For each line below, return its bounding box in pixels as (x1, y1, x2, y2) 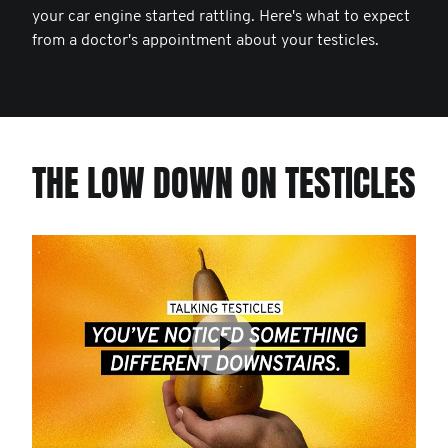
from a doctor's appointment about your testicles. (32, 33, 379, 49)
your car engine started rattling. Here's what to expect (32, 9, 410, 25)
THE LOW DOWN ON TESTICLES (32, 157, 416, 210)
